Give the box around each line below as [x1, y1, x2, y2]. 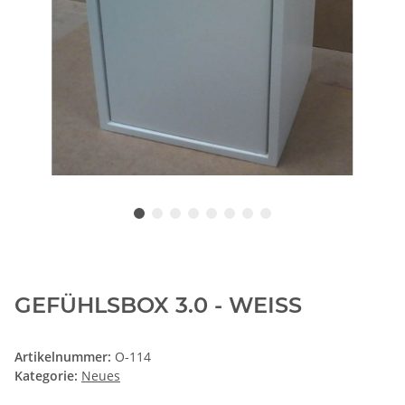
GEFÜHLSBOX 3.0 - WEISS [14, 292, 302, 319]
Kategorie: [14, 367, 81, 385]
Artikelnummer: [14, 348, 115, 366]
